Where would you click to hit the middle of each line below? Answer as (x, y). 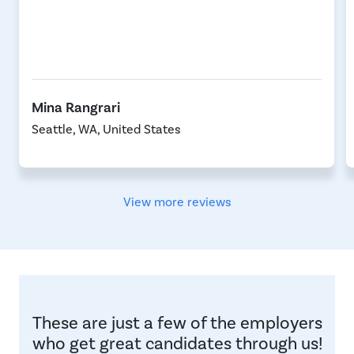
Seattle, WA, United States (106, 129)
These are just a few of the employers (177, 323)
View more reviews (177, 202)
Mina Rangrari (76, 107)
